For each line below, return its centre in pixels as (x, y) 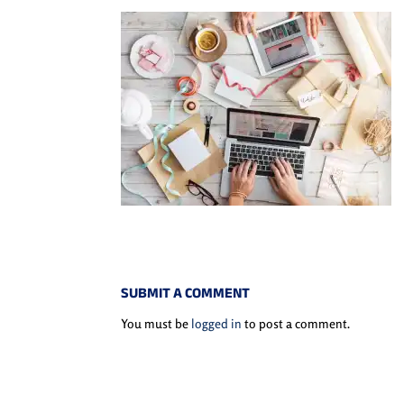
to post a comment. (296, 324)
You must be (156, 324)
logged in (217, 324)
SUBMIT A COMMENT (186, 296)
